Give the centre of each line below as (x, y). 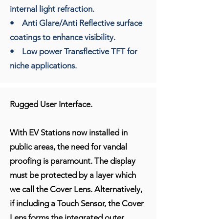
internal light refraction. (52, 9)
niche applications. (43, 65)
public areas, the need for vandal (68, 146)
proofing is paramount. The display (73, 161)
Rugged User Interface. (51, 104)
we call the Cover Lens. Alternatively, (76, 189)
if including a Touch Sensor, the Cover (77, 203)
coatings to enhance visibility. (63, 37)
